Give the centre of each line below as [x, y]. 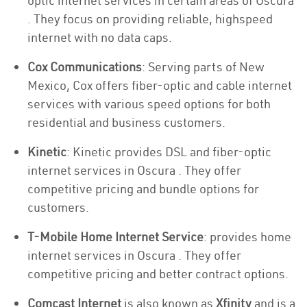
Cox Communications [85, 67]
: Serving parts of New [203, 67]
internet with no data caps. [100, 37]
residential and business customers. [126, 122]
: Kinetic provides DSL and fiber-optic [169, 152]
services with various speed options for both [149, 104]
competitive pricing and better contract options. [158, 274]
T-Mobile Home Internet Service [115, 237]
